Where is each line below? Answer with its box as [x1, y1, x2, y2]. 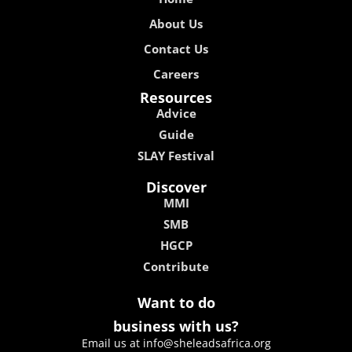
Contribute [143, 258, 209, 274]
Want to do [137, 292, 215, 312]
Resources [140, 87, 212, 107]
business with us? [113, 316, 239, 335]
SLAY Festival [137, 147, 214, 163]
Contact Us [144, 40, 208, 57]
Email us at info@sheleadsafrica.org [81, 335, 271, 350]
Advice [156, 104, 196, 121]
